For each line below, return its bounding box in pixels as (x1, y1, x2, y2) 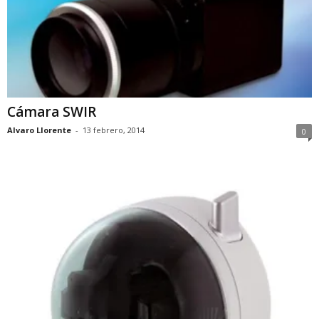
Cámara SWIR (7, 103, 96, 122)
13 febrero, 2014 (83, 125, 145, 136)
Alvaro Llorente (7, 125, 71, 136)
